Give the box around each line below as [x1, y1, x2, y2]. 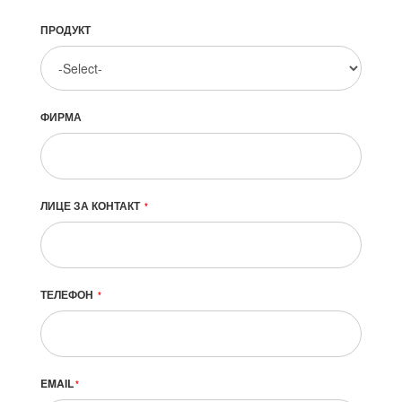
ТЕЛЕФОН [40, 286, 96, 302]
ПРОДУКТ [40, 22, 91, 38]
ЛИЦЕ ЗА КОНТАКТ [40, 197, 143, 214]
